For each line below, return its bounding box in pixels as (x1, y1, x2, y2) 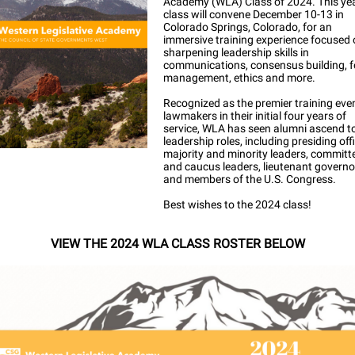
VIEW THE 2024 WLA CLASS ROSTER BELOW (50, 236, 305, 251)
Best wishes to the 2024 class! (163, 198, 311, 211)
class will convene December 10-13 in (163, 8, 344, 21)
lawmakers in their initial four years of (163, 109, 346, 122)
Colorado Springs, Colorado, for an (163, 21, 332, 33)
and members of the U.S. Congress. (163, 173, 336, 185)
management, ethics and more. (163, 71, 315, 84)
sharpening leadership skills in (163, 46, 309, 59)
